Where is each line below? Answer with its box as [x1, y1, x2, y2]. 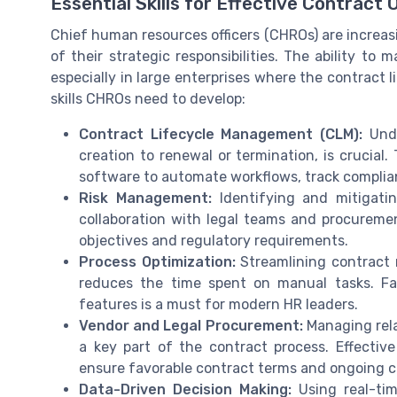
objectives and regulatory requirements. [79, 232, 348, 250]
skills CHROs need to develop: [51, 90, 245, 108]
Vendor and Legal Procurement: [79, 317, 303, 335]
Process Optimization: [79, 253, 236, 271]
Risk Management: [79, 190, 212, 207]
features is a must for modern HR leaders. [79, 296, 358, 314]
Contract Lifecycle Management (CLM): [79, 126, 363, 144]
